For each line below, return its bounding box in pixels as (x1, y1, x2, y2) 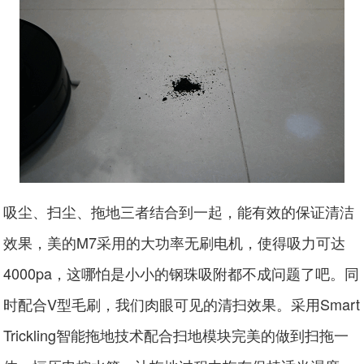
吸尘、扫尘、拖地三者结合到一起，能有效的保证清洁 (3, 201, 355, 223)
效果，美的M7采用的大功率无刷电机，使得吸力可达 (3, 232, 346, 253)
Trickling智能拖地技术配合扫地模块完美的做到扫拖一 (3, 324, 349, 346)
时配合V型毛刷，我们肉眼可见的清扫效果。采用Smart (3, 293, 361, 315)
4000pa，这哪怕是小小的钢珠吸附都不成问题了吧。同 (3, 262, 360, 284)
